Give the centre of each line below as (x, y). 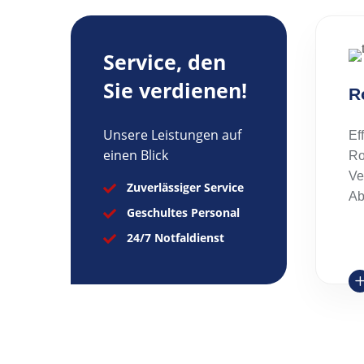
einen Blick (136, 155)
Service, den (165, 61)
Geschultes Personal (183, 212)
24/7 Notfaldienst (175, 237)
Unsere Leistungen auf (172, 134)
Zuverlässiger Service (185, 187)
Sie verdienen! (175, 90)
